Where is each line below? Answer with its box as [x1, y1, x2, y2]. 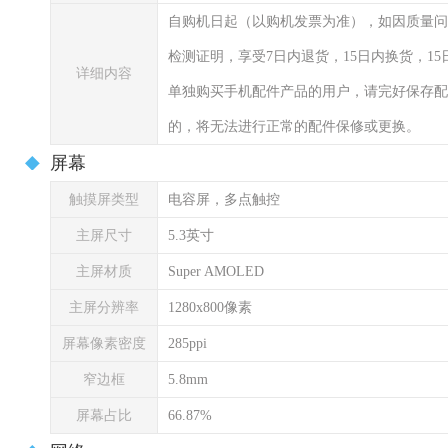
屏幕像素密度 [62, 336, 146, 351]
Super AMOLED [168, 264, 264, 279]
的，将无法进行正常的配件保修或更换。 [168, 119, 420, 134]
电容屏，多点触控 [168, 192, 280, 207]
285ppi [168, 336, 207, 351]
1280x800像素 [168, 300, 252, 315]
